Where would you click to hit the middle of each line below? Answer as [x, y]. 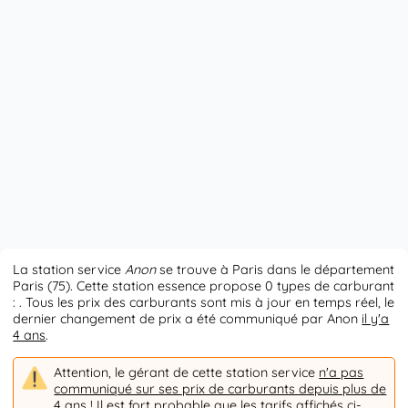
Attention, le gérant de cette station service [187, 372]
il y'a [376, 319]
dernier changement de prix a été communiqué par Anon [188, 319]
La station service [69, 270]
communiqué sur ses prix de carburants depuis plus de [220, 388]
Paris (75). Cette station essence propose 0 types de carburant [204, 286]
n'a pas [342, 372]
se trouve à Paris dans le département [275, 270]
